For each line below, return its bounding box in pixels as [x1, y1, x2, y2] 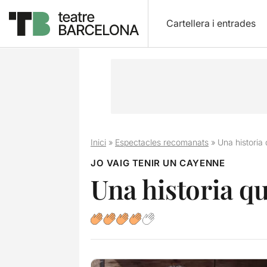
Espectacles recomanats [114, 137, 209, 147]
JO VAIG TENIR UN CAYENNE [90, 157, 225, 169]
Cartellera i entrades [166, 17, 256, 29]
